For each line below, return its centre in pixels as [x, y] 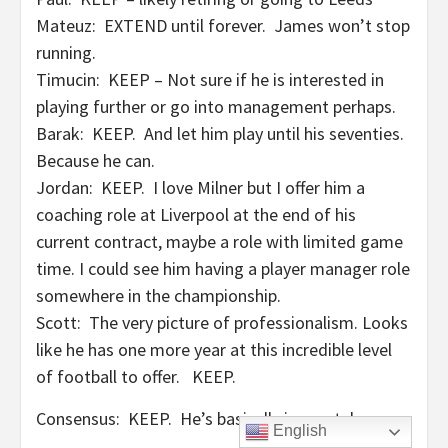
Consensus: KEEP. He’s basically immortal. [197, 418]
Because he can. [95, 160]
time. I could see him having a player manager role [223, 268]
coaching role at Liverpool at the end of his [196, 214]
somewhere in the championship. [158, 295]
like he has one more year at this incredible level [214, 349]
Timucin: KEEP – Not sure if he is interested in [210, 79]
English [298, 431]
